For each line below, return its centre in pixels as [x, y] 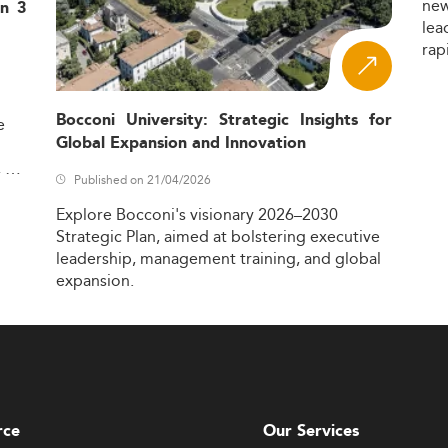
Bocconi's [150, 215]
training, [269, 259]
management [187, 259]
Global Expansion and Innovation [180, 144]
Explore [83, 215]
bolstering [268, 237]
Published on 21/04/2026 [142, 180]
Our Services [311, 431]
